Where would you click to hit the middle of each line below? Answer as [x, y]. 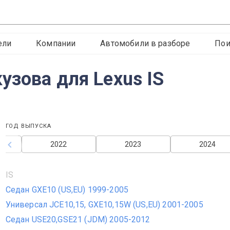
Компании [56, 43]
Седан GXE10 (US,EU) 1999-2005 [67, 190]
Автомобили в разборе [145, 43]
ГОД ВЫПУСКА [28, 126]
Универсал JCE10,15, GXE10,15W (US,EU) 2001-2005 [104, 205]
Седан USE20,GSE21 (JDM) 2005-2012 [78, 219]
